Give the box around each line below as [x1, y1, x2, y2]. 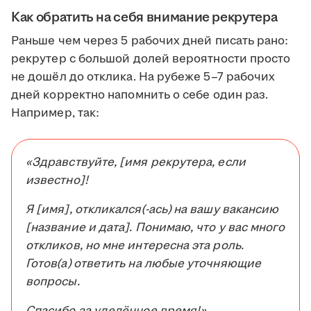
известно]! [26, 172, 88, 190]
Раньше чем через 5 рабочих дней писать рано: [11, 33, 289, 50]
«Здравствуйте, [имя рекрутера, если [26, 154, 246, 171]
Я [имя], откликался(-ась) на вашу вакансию [26, 201, 279, 219]
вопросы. [26, 274, 80, 291]
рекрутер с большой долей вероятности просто [11, 51, 291, 68]
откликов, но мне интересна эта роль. [26, 237, 244, 255]
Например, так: [11, 105, 100, 122]
